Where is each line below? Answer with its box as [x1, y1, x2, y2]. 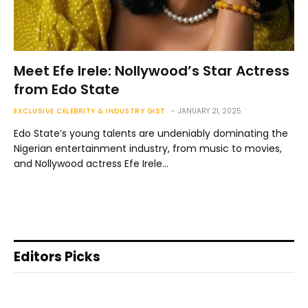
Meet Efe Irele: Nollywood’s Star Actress [14, 60, 289, 80]
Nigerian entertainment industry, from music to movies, [14, 141, 282, 155]
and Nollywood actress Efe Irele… [14, 156, 168, 170]
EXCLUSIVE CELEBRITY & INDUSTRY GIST [14, 105, 166, 116]
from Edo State [14, 79, 120, 99]
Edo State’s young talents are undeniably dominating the [14, 126, 288, 140]
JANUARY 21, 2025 [177, 105, 241, 116]
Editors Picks [14, 247, 100, 266]
